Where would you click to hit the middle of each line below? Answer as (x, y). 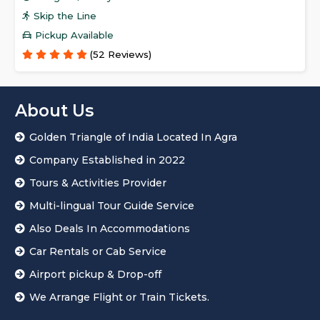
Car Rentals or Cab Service (97, 252)
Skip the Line (65, 16)
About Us (54, 111)
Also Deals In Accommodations (109, 229)
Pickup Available (75, 35)
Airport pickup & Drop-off (95, 275)
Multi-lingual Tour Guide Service (111, 206)
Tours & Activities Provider (97, 183)
